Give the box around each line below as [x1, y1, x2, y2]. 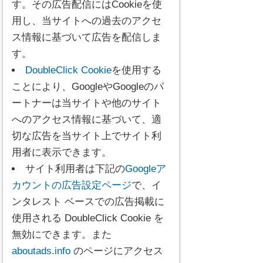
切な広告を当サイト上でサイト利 [12, 130, 161, 141]
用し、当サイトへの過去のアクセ [12, 15, 161, 26]
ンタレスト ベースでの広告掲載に [12, 196, 164, 207]
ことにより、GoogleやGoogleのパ [12, 81, 164, 92]
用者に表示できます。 [12, 147, 112, 158]
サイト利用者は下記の [25, 163, 125, 174]
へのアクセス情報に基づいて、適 [12, 114, 161, 125]
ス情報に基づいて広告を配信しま [12, 32, 161, 43]
